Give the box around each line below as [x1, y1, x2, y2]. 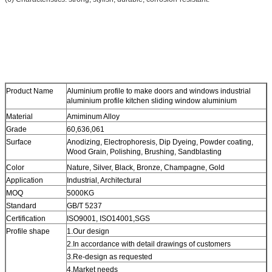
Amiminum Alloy [67, 112, 120, 121]
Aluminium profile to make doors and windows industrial [67, 86, 251, 95]
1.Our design [67, 226, 109, 236]
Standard [6, 201, 36, 210]
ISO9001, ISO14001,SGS [67, 214, 150, 223]
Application [6, 175, 43, 185]
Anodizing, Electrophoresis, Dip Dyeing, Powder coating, [67, 137, 253, 146]
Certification [6, 214, 46, 223]
